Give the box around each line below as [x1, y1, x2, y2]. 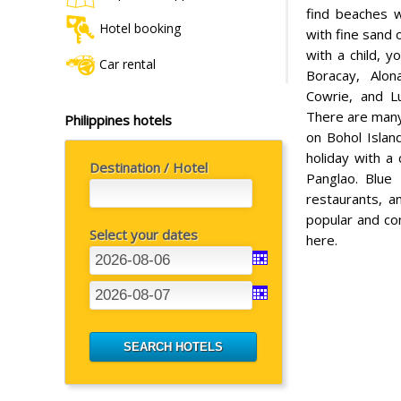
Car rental [99, 55, 156, 73]
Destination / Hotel [90, 158, 208, 176]
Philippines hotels [64, 110, 172, 129]
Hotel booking [99, 19, 181, 37]
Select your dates [90, 225, 198, 243]
